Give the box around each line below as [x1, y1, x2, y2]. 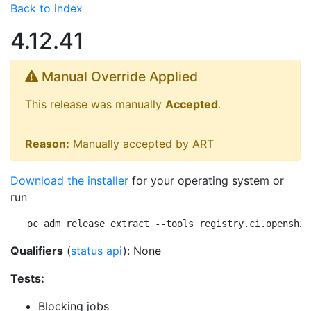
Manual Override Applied [38, 68, 198, 85]
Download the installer [10, 174, 128, 187]
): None [123, 244, 161, 258]
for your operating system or [128, 174, 284, 187]
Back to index [10, 1, 83, 15]
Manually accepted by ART [69, 137, 214, 151]
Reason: [25, 137, 69, 151]
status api [71, 244, 123, 258]
